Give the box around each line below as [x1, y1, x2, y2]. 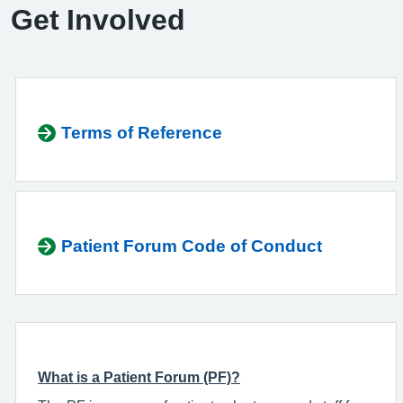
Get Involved [11, 5, 185, 34]
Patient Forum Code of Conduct [61, 237, 322, 255]
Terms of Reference [61, 124, 222, 141]
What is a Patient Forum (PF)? [38, 370, 240, 384]
